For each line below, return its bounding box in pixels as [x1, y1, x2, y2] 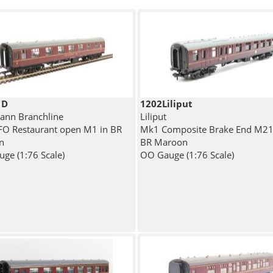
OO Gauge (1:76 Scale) [140, 149, 234, 161]
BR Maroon [140, 136, 188, 149]
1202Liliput [140, 97, 193, 110]
